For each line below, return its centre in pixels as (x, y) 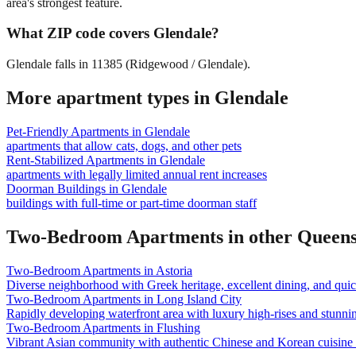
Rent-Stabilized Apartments (75, 160)
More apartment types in (110, 97)
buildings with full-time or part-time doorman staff (132, 203)
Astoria (174, 270)
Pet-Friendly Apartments (68, 131)
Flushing (178, 327)
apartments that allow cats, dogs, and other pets (124, 145)
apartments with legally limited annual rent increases (137, 174)
